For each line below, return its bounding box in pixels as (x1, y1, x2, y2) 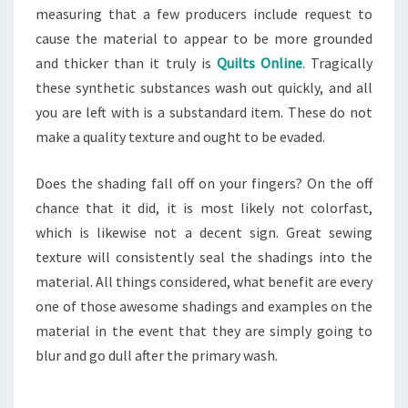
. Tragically (301, 54, 372, 72)
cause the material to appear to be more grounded (36, 29, 372, 47)
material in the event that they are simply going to (36, 321, 372, 340)
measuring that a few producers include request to (36, 5, 372, 23)
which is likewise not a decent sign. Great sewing (36, 223, 372, 241)
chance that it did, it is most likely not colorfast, (36, 199, 372, 217)
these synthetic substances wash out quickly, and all (36, 78, 372, 97)
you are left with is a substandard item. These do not (36, 103, 372, 121)
